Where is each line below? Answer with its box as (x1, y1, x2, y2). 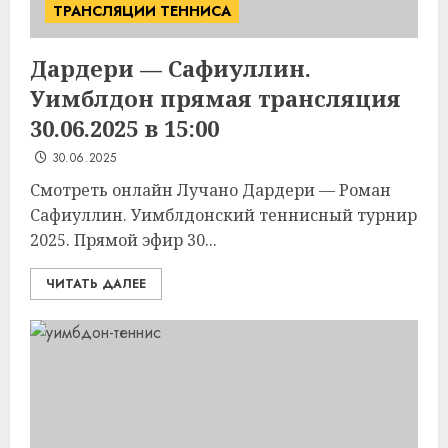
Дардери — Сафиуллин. (30, 53, 311, 83)
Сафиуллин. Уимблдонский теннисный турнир (30, 204, 417, 226)
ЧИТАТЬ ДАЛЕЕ (46, 275, 146, 293)
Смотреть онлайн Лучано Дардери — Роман (30, 179, 391, 201)
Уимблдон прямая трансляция (30, 83, 401, 113)
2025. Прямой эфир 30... (30, 229, 217, 251)
